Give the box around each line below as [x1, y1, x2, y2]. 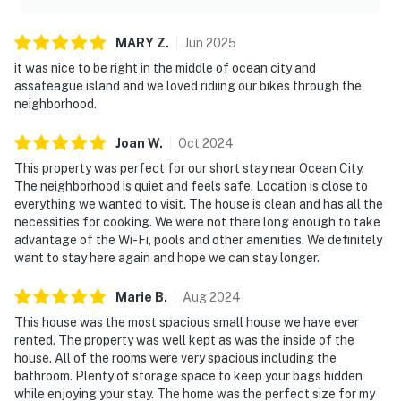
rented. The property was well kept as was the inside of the [14, 332, 354, 347]
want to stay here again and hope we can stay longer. [14, 250, 320, 265]
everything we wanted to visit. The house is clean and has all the [14, 196, 383, 211]
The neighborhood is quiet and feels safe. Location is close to [14, 178, 368, 193]
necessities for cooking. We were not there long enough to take [14, 214, 380, 229]
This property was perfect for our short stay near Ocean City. [14, 160, 364, 175]
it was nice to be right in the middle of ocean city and [14, 60, 316, 75]
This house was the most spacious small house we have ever [14, 314, 359, 329]
